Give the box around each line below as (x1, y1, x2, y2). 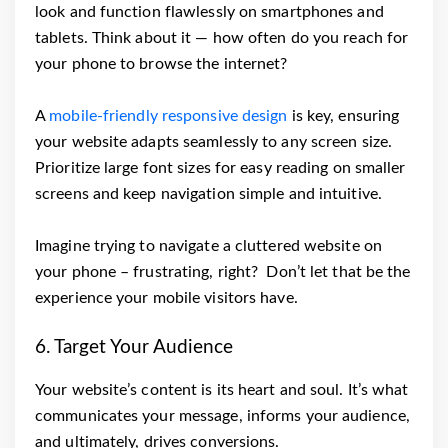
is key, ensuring (287, 108, 400, 125)
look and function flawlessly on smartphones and (35, 4, 384, 21)
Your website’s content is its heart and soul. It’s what (35, 382, 409, 399)
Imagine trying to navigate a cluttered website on (35, 238, 382, 255)
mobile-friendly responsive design (49, 108, 288, 125)
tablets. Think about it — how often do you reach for (35, 30, 409, 47)
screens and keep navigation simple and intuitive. (35, 186, 382, 203)
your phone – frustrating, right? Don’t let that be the (35, 264, 411, 281)
